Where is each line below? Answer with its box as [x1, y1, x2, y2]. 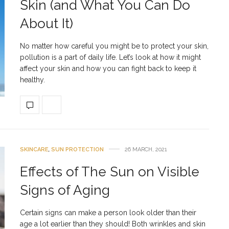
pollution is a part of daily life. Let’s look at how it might [20, 53, 201, 61]
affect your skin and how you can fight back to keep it [20, 64, 196, 73]
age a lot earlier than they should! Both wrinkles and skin [20, 219, 205, 228]
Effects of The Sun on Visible [20, 164, 199, 179]
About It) [20, 15, 73, 31]
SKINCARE [20, 146, 49, 153]
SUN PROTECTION [51, 146, 104, 153]
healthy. [20, 75, 45, 84]
